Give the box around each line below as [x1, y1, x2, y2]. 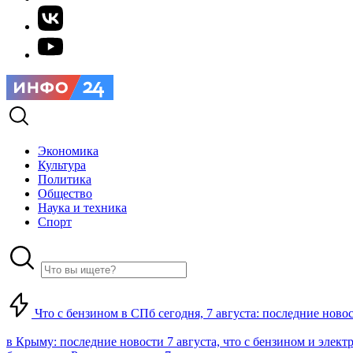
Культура [38, 158, 86, 172]
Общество [38, 187, 92, 200]
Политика [38, 173, 91, 186]
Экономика [38, 144, 98, 158]
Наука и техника [38, 201, 127, 214]
